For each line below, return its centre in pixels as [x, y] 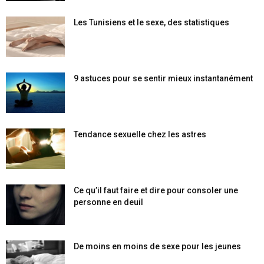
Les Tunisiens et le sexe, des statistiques [151, 22]
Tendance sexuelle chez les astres [140, 134]
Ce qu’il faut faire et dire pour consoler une [156, 190]
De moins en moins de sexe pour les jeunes [157, 246]
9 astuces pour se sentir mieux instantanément [163, 78]
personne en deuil [108, 202]
